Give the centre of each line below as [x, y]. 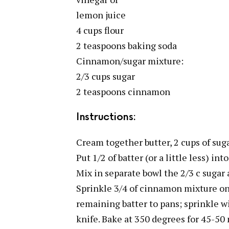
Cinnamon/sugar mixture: [130, 61]
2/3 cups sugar [106, 76]
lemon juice [101, 15]
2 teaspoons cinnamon [123, 91]
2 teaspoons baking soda [127, 45]
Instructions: [106, 117]
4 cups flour [100, 30]
